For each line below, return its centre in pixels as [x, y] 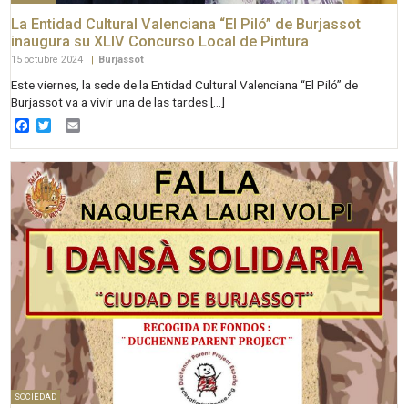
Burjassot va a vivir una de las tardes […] [118, 102]
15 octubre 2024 [49, 60]
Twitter [74, 126]
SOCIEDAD [36, 397]
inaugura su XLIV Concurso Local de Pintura [160, 42]
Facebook [61, 126]
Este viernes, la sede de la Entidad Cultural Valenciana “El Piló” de [185, 85]
